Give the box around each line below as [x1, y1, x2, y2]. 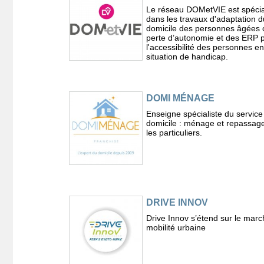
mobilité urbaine [146, 223, 206, 233]
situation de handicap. [146, 52, 228, 62]
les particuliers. [146, 128, 202, 138]
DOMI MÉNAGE [146, 93, 214, 104]
